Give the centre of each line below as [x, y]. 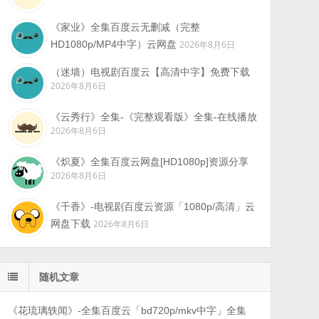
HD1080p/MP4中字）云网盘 [113, 44]
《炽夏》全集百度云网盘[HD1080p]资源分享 [149, 162]
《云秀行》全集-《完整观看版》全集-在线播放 [153, 117]
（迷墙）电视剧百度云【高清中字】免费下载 [150, 72]
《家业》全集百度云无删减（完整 [125, 27]
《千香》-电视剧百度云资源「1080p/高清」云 [152, 206]
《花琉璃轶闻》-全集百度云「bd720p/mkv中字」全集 [127, 310]
